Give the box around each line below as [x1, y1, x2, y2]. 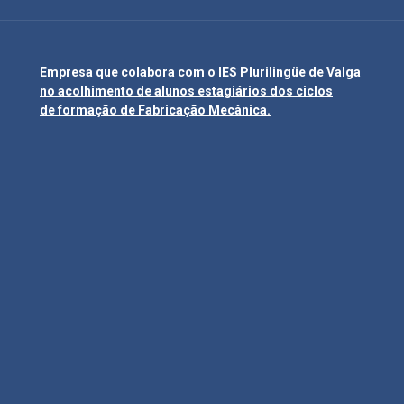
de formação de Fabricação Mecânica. [40, 102, 271, 117]
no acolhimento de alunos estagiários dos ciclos [40, 83, 333, 98]
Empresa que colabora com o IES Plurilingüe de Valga [40, 64, 361, 79]
